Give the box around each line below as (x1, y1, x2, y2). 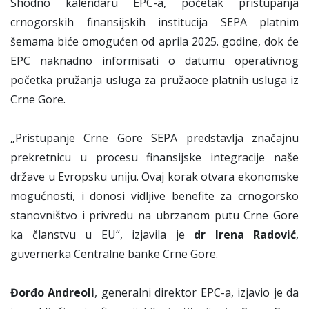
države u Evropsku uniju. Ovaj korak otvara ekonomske (10, 169, 299, 185)
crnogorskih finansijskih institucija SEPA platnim (10, 14, 299, 30)
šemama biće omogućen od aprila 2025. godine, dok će (10, 34, 299, 50)
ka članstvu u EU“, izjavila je (10, 227, 194, 243)
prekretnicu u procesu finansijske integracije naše (10, 150, 299, 166)
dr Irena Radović (194, 227, 296, 243)
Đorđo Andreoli (10, 285, 95, 301)
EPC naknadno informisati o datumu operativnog (10, 53, 299, 69)
